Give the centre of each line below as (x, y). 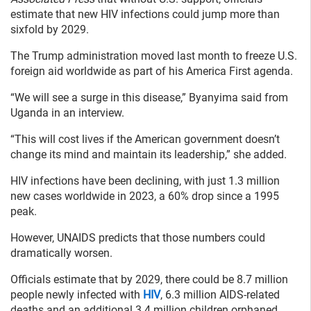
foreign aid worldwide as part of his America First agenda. (152, 71)
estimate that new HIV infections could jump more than (145, 14)
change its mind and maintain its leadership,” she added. (149, 154)
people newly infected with (77, 294)
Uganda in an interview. (69, 112)
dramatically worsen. (61, 253)
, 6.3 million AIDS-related (220, 294)
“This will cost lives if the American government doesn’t (145, 139)
